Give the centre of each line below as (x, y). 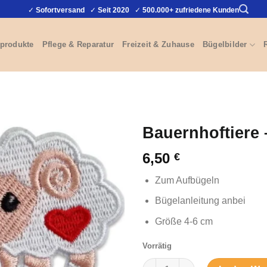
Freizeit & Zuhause (158, 44)
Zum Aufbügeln (187, 180)
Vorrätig (157, 246)
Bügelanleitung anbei (200, 201)
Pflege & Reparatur (78, 44)
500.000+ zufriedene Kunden (191, 10)
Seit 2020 (114, 10)
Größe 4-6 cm (184, 221)
